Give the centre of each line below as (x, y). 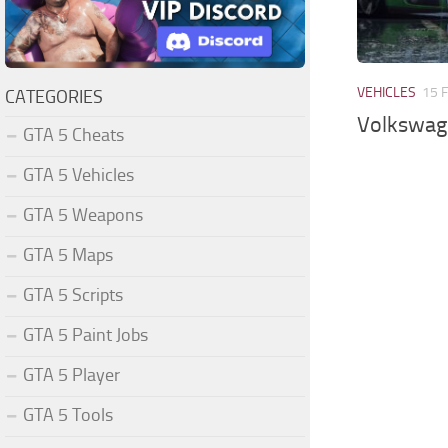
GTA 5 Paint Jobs (85, 334)
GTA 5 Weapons (83, 214)
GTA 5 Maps (68, 254)
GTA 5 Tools (68, 414)
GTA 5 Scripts (73, 294)
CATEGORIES (54, 96)
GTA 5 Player (71, 374)
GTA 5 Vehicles (78, 174)
